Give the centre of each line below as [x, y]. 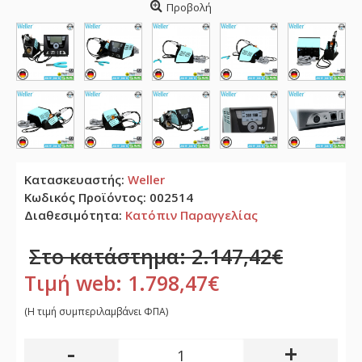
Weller [146, 179]
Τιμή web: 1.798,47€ [122, 283]
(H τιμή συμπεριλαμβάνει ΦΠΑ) [96, 311]
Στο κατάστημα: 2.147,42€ [156, 256]
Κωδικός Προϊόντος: [87, 197]
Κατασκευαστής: [76, 179]
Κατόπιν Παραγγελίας [192, 215]
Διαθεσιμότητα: [75, 215]
